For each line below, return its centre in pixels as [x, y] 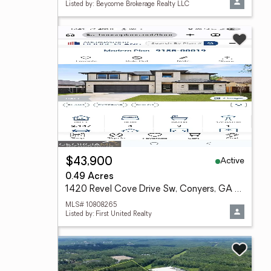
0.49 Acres [90, 177]
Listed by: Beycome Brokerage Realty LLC [127, 5]
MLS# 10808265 [91, 205]
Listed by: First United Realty [109, 214]
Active [232, 161]
